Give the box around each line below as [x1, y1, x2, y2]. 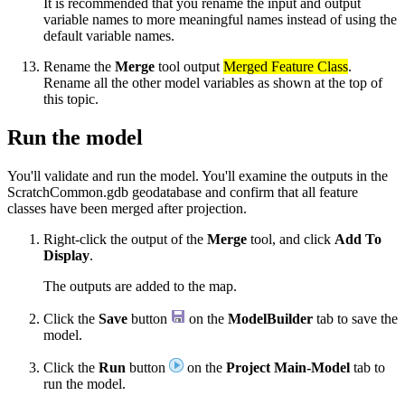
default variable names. [43, 28, 174, 44]
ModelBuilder [228, 311, 313, 327]
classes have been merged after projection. [7, 201, 247, 217]
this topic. [43, 91, 99, 108]
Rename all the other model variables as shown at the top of [43, 75, 382, 91]
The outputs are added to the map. [43, 278, 237, 295]
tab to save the [313, 311, 398, 327]
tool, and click [247, 231, 334, 248]
